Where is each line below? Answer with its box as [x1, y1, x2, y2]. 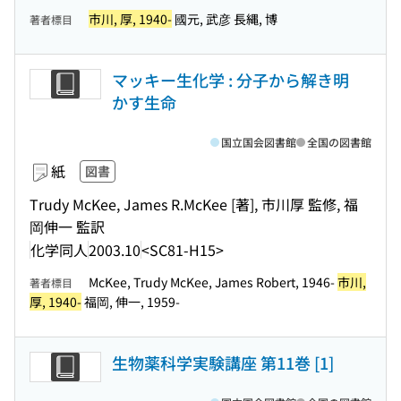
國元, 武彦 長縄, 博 [172, 10, 277, 28]
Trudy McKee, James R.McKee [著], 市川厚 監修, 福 [30, 193, 358, 215]
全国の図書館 [307, 134, 371, 149]
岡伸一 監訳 [30, 216, 105, 237]
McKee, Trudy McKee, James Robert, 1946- [89, 273, 337, 291]
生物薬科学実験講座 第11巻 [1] [112, 351, 334, 374]
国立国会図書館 [221, 134, 296, 149]
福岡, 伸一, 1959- [81, 293, 180, 311]
